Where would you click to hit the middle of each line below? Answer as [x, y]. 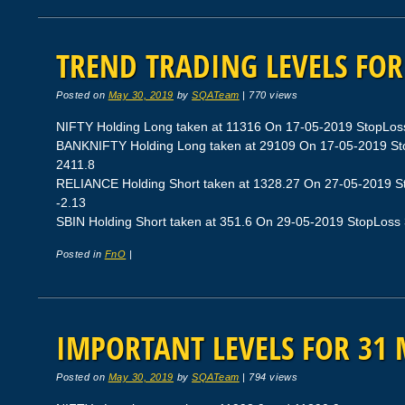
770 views [273, 95]
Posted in [80, 254]
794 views [273, 377]
